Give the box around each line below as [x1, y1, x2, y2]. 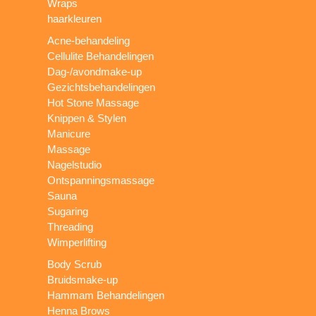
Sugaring [47, 205, 89, 217]
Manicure [47, 128, 91, 140]
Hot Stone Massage [47, 97, 140, 109]
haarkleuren [47, 13, 102, 25]
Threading [47, 221, 94, 233]
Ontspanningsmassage [47, 174, 155, 186]
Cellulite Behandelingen [47, 50, 154, 62]
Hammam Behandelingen [47, 289, 165, 301]
